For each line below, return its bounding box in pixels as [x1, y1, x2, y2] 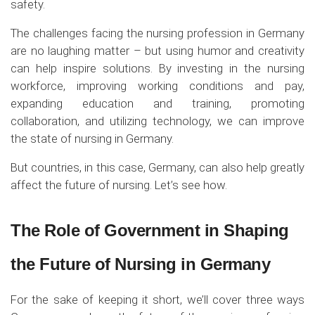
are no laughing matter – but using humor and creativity [11, 43, 304, 58]
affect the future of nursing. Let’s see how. [11, 177, 227, 192]
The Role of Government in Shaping [11, 220, 289, 240]
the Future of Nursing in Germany [11, 254, 270, 274]
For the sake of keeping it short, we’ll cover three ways [11, 292, 304, 307]
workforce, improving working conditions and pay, [11, 78, 304, 93]
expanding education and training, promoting [11, 96, 304, 110]
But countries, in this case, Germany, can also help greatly [11, 160, 304, 174]
